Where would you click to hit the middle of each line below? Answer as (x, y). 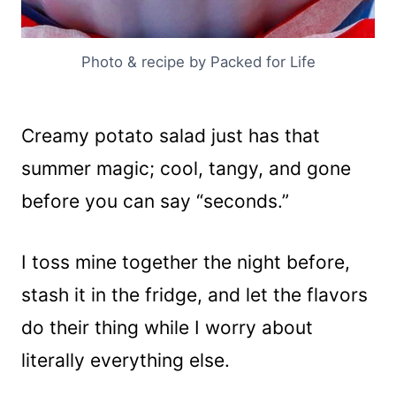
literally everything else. (126, 360)
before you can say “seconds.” (155, 201)
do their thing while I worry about (167, 327)
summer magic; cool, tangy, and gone (186, 168)
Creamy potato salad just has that (171, 135)
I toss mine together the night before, (186, 262)
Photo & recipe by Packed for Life (198, 61)
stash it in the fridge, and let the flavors (194, 294)
